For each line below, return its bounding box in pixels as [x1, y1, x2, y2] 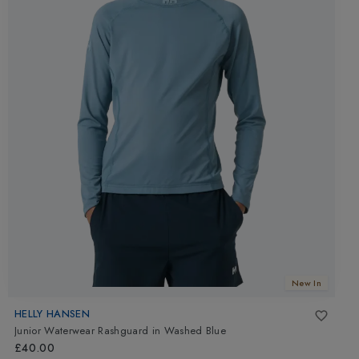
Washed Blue [163, 323, 227, 339]
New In [292, 276, 321, 289]
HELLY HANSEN [14, 305, 90, 321]
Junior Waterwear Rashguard [14, 323, 149, 339]
